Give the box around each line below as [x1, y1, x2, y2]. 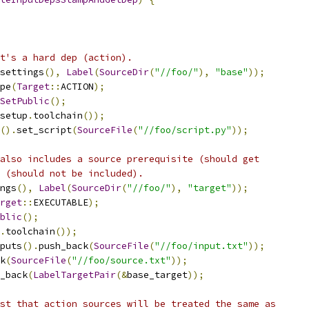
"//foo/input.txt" [154, 240, 248, 252]
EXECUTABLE [33, 197, 88, 208]
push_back [39, 240, 88, 252]
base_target [127, 269, 188, 281]
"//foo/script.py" [138, 124, 232, 136]
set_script [17, 124, 72, 136]
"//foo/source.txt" [72, 255, 171, 266]
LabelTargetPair [33, 269, 116, 281]
